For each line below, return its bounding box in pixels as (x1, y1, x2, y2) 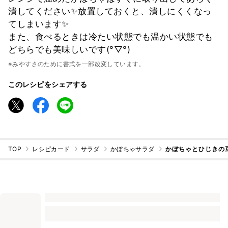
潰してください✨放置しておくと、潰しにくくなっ (8, 6, 212, 16)
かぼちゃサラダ (110, 145, 155, 153)
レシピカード (32, 145, 70, 153)
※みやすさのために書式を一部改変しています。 (8, 60, 145, 68)
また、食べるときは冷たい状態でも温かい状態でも (8, 31, 213, 42)
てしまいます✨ (8, 18, 69, 29)
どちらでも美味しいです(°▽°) (8, 44, 130, 54)
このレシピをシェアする (8, 79, 88, 89)
